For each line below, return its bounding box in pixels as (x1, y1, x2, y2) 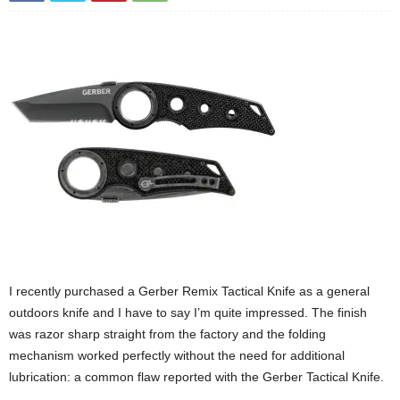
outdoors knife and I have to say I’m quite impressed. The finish (9, 305, 367, 320)
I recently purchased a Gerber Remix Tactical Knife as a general (9, 284, 370, 298)
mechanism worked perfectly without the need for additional (9, 348, 345, 362)
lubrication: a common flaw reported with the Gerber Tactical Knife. (9, 370, 384, 384)
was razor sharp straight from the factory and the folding (9, 327, 326, 341)
